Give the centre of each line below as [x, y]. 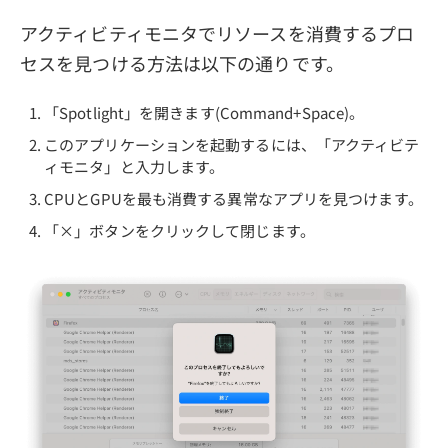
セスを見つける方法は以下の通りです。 [182, 62]
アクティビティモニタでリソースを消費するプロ [217, 32]
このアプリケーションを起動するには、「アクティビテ [232, 144]
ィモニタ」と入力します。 [134, 166]
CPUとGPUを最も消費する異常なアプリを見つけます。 [233, 198]
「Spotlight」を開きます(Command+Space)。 [204, 112]
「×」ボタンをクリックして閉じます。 [179, 230]
